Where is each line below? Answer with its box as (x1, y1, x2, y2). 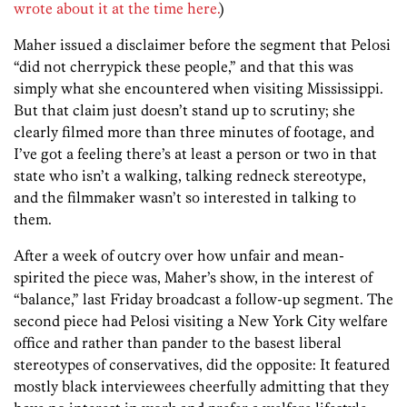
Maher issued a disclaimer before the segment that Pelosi (14, 35, 391, 55)
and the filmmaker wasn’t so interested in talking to (14, 188, 356, 207)
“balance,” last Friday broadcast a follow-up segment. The (14, 290, 393, 309)
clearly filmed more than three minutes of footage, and (14, 123, 374, 142)
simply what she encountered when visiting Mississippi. (14, 79, 383, 98)
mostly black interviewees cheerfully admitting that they (14, 377, 389, 396)
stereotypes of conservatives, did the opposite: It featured (14, 355, 390, 374)
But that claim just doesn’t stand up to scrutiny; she (14, 101, 355, 120)
